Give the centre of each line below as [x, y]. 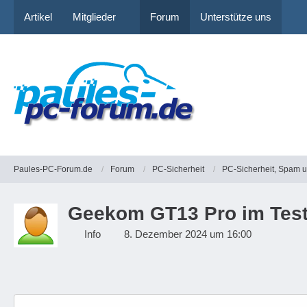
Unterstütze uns [236, 17]
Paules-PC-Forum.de [53, 169]
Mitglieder [94, 17]
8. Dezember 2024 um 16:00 [188, 234]
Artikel [38, 17]
